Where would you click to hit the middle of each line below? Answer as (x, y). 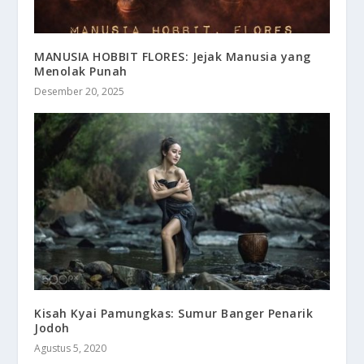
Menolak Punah (81, 71)
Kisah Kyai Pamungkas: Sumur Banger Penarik (174, 313)
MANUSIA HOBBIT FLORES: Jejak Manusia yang (173, 57)
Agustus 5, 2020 (71, 348)
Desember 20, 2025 (80, 92)
